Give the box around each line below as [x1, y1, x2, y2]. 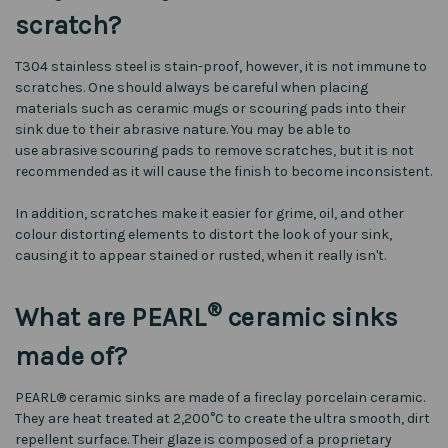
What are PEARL [15, 301, 207, 333]
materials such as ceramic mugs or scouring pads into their [15, 99, 406, 117]
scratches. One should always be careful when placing [15, 78, 368, 96]
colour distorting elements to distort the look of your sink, [15, 225, 392, 243]
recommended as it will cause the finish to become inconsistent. [15, 162, 432, 180]
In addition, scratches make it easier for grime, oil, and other [15, 204, 404, 222]
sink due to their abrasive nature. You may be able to [15, 120, 351, 138]
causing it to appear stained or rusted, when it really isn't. [15, 246, 386, 264]
